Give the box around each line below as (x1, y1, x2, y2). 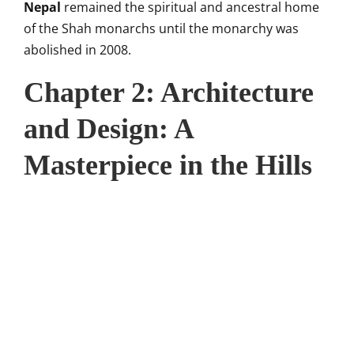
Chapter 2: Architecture (24, 77, 314, 108)
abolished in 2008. (24, 41, 131, 58)
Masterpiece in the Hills (24, 149, 312, 181)
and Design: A (24, 113, 193, 145)
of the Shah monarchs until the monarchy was (24, 20, 299, 37)
